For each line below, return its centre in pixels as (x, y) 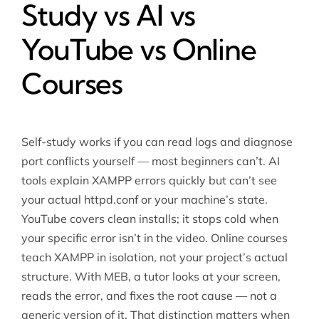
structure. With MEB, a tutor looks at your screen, (151, 277)
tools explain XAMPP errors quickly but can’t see (149, 181)
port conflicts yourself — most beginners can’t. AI (150, 161)
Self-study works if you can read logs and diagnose (157, 142)
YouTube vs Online (138, 50)
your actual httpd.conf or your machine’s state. (144, 200)
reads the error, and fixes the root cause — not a (149, 296)
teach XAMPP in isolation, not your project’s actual (154, 257)
